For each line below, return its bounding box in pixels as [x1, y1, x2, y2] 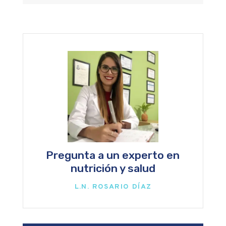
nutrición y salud [70, 162, 155, 175]
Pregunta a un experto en [46, 149, 180, 162]
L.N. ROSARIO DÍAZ [74, 182, 152, 191]
